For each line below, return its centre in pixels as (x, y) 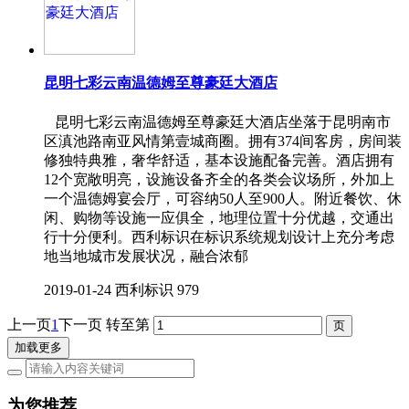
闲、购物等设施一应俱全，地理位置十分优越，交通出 (219, 217)
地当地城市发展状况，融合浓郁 (146, 256)
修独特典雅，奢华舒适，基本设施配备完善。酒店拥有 (219, 160)
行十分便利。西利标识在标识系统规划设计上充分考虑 (219, 236)
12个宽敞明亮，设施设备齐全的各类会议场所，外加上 (219, 179)
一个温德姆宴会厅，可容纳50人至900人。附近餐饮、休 (223, 198)
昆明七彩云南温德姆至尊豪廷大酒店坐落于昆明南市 (217, 121)
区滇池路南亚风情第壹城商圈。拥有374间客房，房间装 (223, 141)
